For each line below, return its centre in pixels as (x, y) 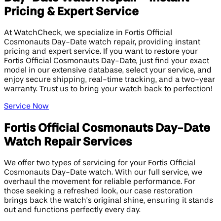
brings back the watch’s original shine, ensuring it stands (109, 201)
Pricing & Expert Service (71, 12)
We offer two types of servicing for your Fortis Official (100, 163)
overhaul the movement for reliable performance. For (100, 182)
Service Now (26, 106)
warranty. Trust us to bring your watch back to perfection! (108, 89)
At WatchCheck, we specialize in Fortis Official (88, 33)
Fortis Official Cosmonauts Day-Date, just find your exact (107, 61)
